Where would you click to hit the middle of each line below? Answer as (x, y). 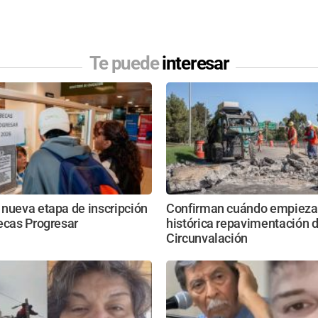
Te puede (125, 64)
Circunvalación (207, 238)
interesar (196, 64)
